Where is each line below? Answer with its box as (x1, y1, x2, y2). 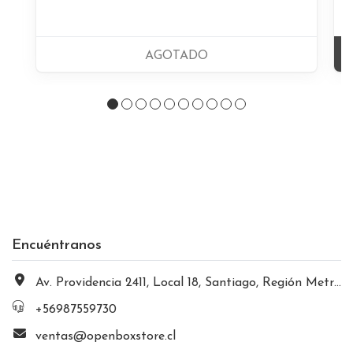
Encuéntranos (12, 237, 102, 253)
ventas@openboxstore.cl (35, 329, 176, 343)
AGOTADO (144, 49, 208, 62)
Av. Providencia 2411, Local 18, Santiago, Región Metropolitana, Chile (35, 276, 334, 289)
